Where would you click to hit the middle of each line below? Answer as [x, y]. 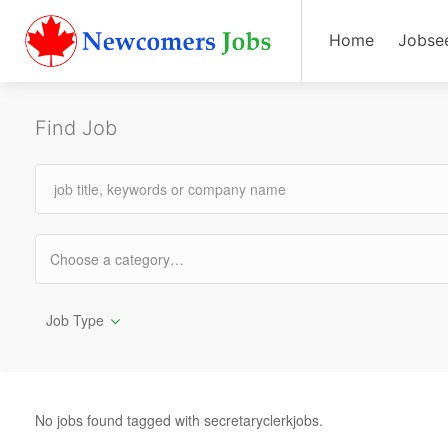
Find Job [76, 128]
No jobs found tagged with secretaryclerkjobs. [179, 420]
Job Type [75, 320]
